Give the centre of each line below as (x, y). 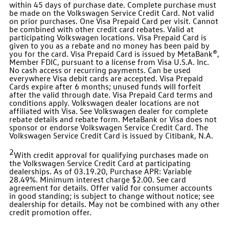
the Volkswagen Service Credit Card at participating (100, 163)
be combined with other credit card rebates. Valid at (101, 29)
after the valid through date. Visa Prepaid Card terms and (111, 95)
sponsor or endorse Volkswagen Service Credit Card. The (108, 128)
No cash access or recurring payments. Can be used (100, 70)
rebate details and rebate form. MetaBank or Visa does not (113, 119)
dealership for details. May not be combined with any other (114, 204)
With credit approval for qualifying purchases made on (111, 155)
